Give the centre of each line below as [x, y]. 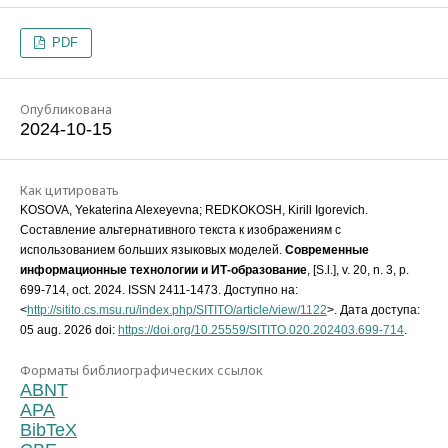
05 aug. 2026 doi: [69, 330]
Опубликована [66, 109]
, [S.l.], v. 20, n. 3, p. [358, 270]
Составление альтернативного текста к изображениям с [180, 230]
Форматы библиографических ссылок [141, 370]
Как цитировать [69, 190]
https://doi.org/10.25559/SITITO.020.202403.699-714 [261, 330]
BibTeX [48, 430]
